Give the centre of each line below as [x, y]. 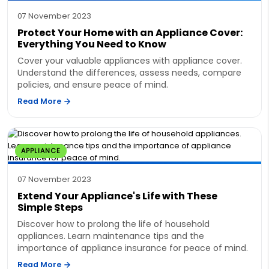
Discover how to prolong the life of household [113, 224]
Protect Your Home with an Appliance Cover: [130, 32]
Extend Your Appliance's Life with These [117, 196]
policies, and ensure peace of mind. [93, 84]
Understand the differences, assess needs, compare [129, 72]
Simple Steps [50, 207]
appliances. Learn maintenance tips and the [111, 236]
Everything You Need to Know [92, 44]
